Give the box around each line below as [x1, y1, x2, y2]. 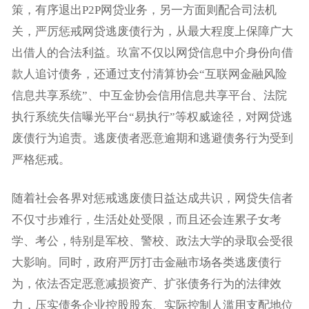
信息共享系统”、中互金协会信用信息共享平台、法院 [11, 88, 287, 102]
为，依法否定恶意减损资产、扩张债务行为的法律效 [11, 277, 281, 290]
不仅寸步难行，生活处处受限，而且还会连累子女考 [11, 212, 281, 226]
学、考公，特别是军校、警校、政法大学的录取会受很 [11, 234, 293, 248]
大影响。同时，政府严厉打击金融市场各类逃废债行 [11, 255, 281, 269]
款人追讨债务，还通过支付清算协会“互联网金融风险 [11, 67, 287, 81]
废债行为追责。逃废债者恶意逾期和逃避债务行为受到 [11, 131, 293, 145]
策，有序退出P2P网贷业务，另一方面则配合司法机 [11, 3, 277, 17]
